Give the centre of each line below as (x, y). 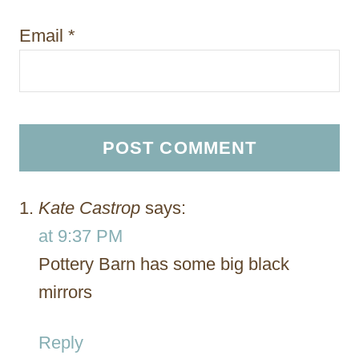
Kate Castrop (89, 208)
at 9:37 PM (81, 236)
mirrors (65, 292)
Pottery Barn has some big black (164, 264)
